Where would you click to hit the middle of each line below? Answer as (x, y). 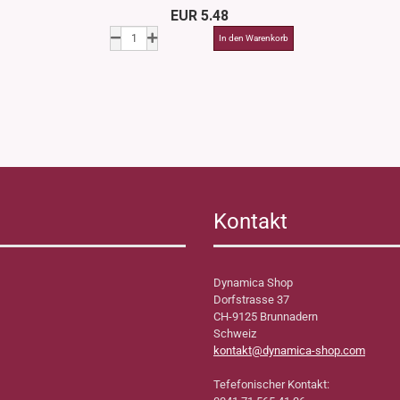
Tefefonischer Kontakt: (271, 384)
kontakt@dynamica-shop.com (289, 350)
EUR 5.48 (199, 16)
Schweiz (235, 333)
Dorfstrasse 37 (251, 300)
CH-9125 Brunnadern (267, 317)
